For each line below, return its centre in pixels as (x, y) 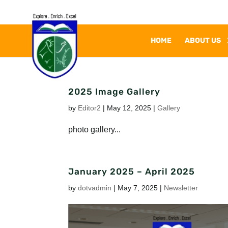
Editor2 (90, 108)
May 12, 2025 (129, 108)
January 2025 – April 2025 (132, 172)
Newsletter (181, 188)
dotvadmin (95, 188)
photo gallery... (95, 130)
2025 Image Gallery (115, 92)
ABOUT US (203, 40)
